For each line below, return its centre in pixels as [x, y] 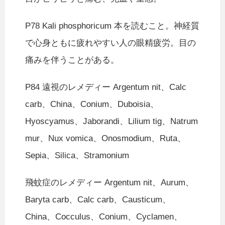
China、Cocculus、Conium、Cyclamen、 [104, 217]
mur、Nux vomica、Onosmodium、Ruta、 [105, 139]
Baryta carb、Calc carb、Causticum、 [98, 200]
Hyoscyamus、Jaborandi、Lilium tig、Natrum [111, 122]
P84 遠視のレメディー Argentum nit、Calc [106, 87]
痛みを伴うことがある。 [72, 60]
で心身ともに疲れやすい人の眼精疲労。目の [110, 43]
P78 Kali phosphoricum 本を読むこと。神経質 [112, 26]
